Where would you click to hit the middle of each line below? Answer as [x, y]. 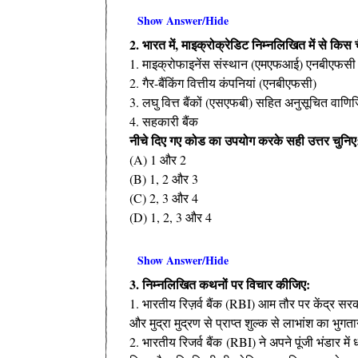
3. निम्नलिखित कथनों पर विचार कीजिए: [220, 284]
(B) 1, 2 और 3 [164, 178]
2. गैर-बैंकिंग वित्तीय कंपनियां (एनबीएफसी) [223, 82]
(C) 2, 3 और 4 [164, 197]
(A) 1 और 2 [158, 159]
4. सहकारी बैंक [164, 121]
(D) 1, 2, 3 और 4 [171, 217]
